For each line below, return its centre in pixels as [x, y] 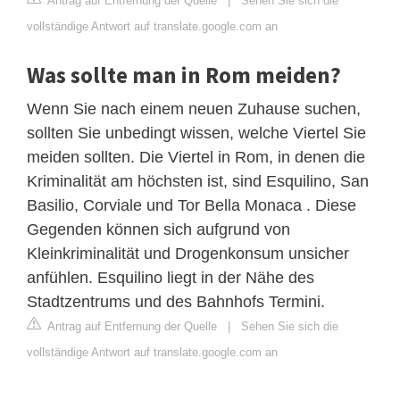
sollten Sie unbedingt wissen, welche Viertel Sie [196, 133]
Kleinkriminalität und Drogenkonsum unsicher [188, 253]
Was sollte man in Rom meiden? [184, 75]
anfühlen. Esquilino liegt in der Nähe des [171, 277]
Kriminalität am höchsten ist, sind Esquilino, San [198, 181]
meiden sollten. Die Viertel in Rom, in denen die [196, 157]
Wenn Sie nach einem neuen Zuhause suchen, [194, 108]
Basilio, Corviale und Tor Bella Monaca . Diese [192, 205]
